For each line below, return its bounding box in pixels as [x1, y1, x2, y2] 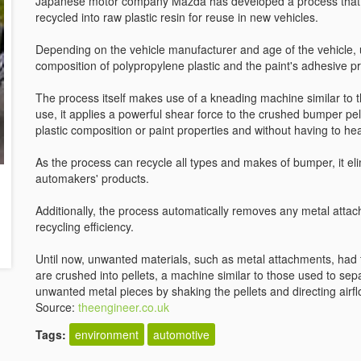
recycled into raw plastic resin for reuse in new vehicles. [35, 9, 318, 25]
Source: [35, 299, 78, 315]
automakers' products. [35, 170, 149, 186]
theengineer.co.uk [78, 299, 169, 315]
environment [75, 326, 139, 342]
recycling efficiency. [35, 218, 134, 234]
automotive [153, 326, 210, 342]
